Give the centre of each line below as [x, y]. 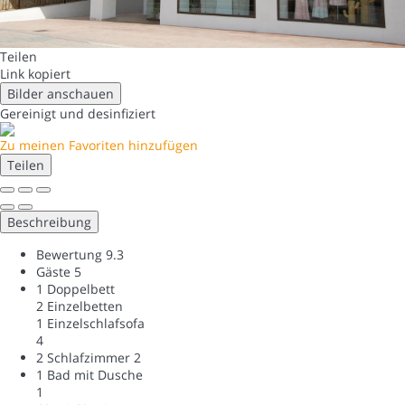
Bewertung [69, 255]
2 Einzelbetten [80, 306]
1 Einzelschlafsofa [90, 324]
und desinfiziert [108, 114]
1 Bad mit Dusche [89, 375]
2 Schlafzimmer [83, 358]
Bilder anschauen [61, 94]
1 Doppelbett [75, 289]
